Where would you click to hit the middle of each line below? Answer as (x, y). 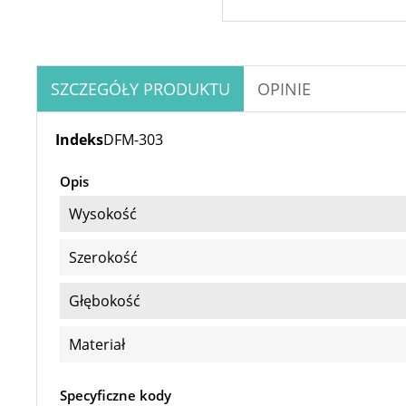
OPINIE (284, 89)
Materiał (97, 344)
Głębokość (105, 301)
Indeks (79, 140)
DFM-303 (133, 140)
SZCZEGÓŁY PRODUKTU (140, 89)
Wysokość (103, 214)
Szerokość (103, 257)
